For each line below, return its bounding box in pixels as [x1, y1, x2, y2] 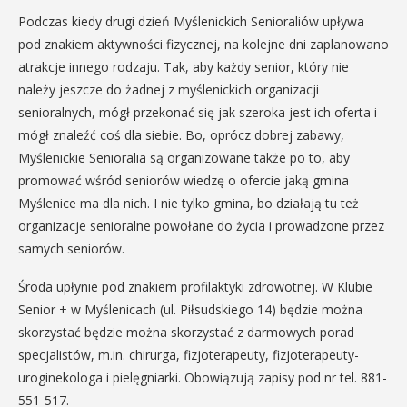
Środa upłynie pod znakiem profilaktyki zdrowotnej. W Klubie [18, 278, 372, 295]
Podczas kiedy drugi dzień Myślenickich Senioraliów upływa [18, 13, 364, 30]
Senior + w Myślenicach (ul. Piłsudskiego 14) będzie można [18, 301, 362, 318]
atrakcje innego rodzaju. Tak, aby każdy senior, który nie [18, 58, 349, 75]
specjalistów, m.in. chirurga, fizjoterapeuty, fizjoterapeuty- [18, 346, 359, 363]
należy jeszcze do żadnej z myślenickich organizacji [18, 81, 319, 98]
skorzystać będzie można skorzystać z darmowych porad [18, 323, 354, 341]
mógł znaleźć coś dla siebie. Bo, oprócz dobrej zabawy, [18, 126, 344, 144]
